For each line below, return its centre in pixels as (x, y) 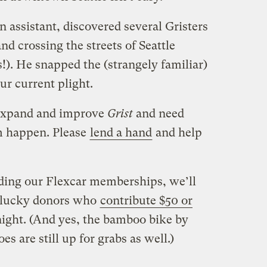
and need (158, 113)
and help (177, 132)
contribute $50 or (146, 200)
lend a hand (121, 132)
